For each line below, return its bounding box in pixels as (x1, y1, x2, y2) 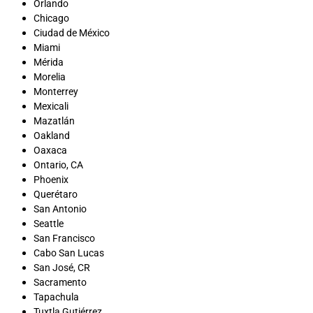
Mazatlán (34, 115, 75, 126)
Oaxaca (34, 144, 67, 156)
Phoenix (34, 173, 68, 185)
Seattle (34, 217, 64, 229)
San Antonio (34, 203, 87, 214)
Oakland (34, 129, 70, 141)
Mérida (34, 56, 64, 68)
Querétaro (34, 188, 78, 200)
